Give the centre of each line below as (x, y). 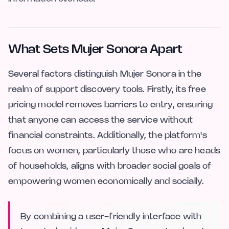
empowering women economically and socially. (106, 181)
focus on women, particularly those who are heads (114, 151)
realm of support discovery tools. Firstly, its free (107, 89)
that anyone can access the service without (101, 120)
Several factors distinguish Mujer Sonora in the (105, 74)
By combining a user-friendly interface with (111, 216)
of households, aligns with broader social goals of (110, 166)
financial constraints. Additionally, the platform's (108, 135)
